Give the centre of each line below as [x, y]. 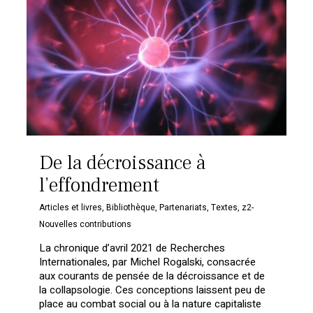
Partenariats [183, 208]
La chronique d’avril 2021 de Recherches [132, 248]
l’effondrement [100, 185]
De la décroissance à [123, 163]
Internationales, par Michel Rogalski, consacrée [148, 262]
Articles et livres [71, 208]
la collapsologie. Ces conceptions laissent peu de [153, 290]
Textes [225, 208]
